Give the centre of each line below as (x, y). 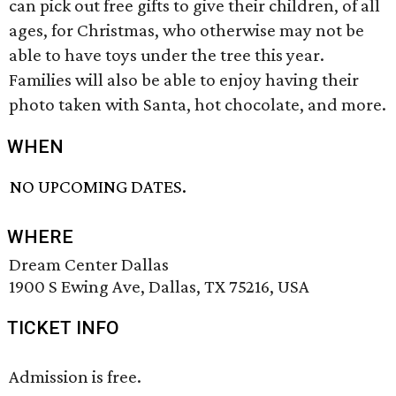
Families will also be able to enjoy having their (184, 80)
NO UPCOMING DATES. (99, 187)
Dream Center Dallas (89, 265)
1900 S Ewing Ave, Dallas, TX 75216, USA (159, 287)
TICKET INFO (63, 328)
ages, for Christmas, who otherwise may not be (187, 30)
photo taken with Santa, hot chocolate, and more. (198, 104)
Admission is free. (75, 377)
